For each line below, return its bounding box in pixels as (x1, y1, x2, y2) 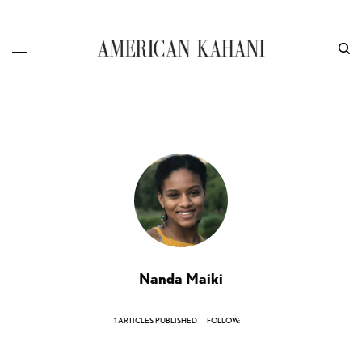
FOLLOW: (207, 315, 240, 325)
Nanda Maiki (139, 270, 223, 287)
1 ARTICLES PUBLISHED (114, 315, 197, 325)
